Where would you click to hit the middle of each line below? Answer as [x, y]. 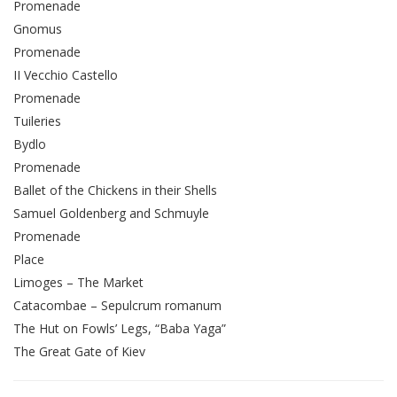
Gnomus [38, 28]
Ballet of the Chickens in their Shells [115, 190]
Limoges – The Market [78, 282]
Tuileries [37, 121]
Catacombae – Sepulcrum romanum [117, 305]
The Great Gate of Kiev [79, 351]
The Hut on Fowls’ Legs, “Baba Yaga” [120, 328]
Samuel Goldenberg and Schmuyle [111, 213]
